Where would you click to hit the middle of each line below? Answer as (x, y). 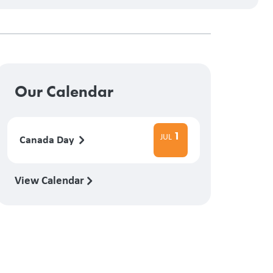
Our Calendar (64, 91)
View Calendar (50, 179)
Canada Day (48, 140)
